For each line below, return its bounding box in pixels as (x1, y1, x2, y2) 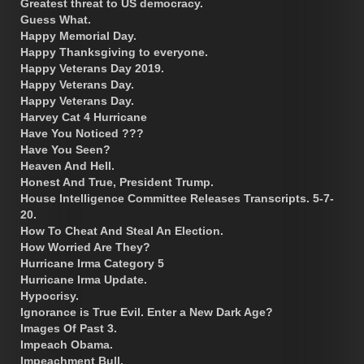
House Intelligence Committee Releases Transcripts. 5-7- (20, 191, 334, 205)
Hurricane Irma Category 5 (20, 256, 164, 270)
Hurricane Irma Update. (20, 272, 147, 286)
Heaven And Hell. (20, 158, 115, 172)
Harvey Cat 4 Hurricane (20, 110, 147, 123)
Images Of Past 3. (20, 321, 117, 335)
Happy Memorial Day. (20, 28, 136, 42)
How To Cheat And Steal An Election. (20, 223, 223, 237)
